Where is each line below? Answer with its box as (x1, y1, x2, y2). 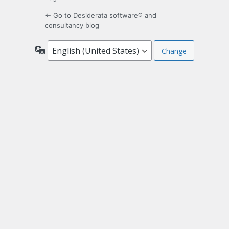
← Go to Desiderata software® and (45, 11, 156, 20)
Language (44, 44, 78, 55)
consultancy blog (45, 21, 99, 30)
